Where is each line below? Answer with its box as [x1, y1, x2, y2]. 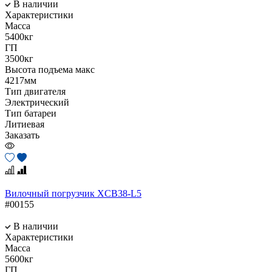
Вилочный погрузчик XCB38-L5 [5, 188, 141, 199]
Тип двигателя [5, 86, 66, 97]
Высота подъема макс [5, 64, 95, 75]
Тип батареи [5, 107, 56, 118]
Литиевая [5, 118, 44, 129]
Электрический [5, 97, 69, 107]
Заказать [5, 129, 39, 140]
